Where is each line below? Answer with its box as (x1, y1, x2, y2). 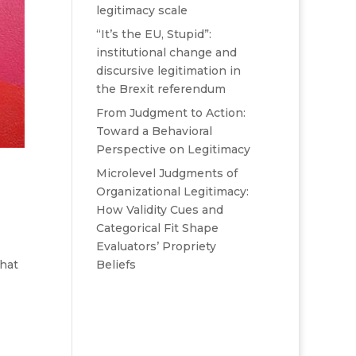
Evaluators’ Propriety (95, 239, 216, 253)
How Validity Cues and (95, 203, 223, 217)
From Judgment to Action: (95, 106, 246, 120)
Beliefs (95, 257, 136, 272)
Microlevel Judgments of (95, 166, 238, 180)
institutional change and (95, 45, 237, 60)
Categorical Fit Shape (95, 221, 219, 235)
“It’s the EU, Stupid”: (95, 27, 211, 41)
